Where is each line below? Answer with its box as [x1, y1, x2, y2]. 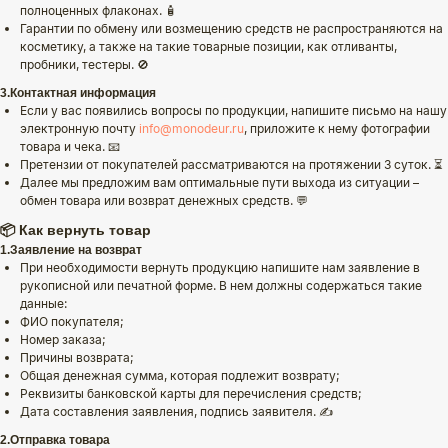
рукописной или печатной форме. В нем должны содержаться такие [20, 278, 422, 294]
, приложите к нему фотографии [244, 121, 430, 137]
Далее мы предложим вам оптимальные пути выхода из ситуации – [20, 175, 419, 191]
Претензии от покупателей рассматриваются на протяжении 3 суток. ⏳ [20, 157, 443, 173]
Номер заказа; [20, 332, 106, 348]
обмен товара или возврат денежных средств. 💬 [20, 193, 308, 209]
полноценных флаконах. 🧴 [20, 3, 177, 19]
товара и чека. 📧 [20, 139, 120, 155]
